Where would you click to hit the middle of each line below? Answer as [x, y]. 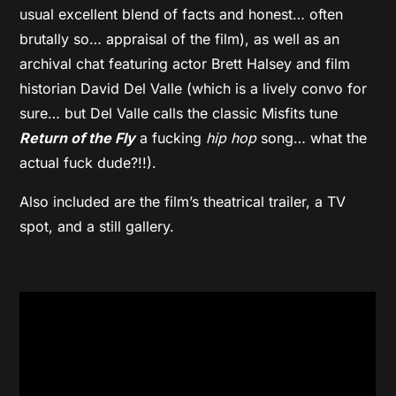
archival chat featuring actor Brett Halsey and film [185, 63]
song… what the [312, 137]
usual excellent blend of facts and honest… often [182, 14]
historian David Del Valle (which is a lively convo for [194, 88]
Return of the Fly [78, 137]
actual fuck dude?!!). [88, 162]
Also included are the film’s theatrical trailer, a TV [183, 201]
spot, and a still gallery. [97, 226]
